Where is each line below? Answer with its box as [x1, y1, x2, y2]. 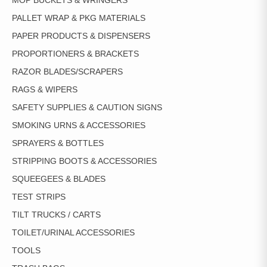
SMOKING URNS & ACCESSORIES [12, 120, 145, 130]
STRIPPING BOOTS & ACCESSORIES [12, 156, 157, 166]
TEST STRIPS [12, 192, 66, 201]
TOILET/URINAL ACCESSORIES [12, 228, 135, 237]
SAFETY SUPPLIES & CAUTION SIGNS [12, 103, 162, 112]
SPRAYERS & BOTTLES [12, 138, 104, 148]
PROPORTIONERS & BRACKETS [12, 49, 139, 58]
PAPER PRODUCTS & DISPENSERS [12, 31, 150, 41]
